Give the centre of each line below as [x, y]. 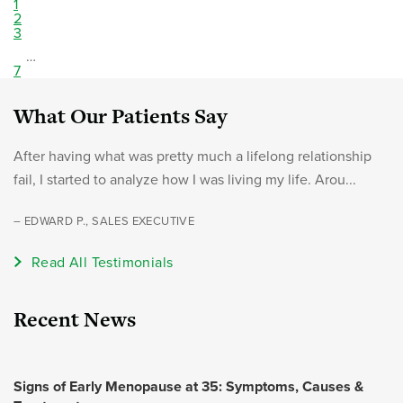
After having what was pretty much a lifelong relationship [193, 157]
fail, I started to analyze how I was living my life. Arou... [185, 180]
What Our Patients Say [121, 116]
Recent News [75, 319]
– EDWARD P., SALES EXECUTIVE [104, 221]
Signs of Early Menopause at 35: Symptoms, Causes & [188, 387]
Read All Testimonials [103, 263]
